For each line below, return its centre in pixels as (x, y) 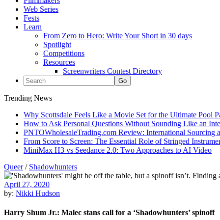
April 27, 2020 (27, 184)
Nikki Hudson (38, 193)
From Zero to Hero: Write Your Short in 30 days (118, 36)
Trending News (28, 98)
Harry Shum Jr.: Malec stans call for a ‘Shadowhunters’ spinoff (109, 213)
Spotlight (57, 44)
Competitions (64, 53)
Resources (59, 62)
